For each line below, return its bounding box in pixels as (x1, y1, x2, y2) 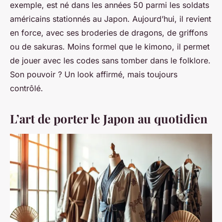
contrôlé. (10, 83, 43, 94)
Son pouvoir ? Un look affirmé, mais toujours (10, 69, 177, 80)
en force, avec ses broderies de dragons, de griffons (10, 28, 208, 38)
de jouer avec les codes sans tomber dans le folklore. (10, 55, 211, 66)
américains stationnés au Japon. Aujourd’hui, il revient (10, 14, 211, 24)
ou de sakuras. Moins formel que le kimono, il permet (10, 42, 210, 52)
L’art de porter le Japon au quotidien (10, 111, 208, 127)
